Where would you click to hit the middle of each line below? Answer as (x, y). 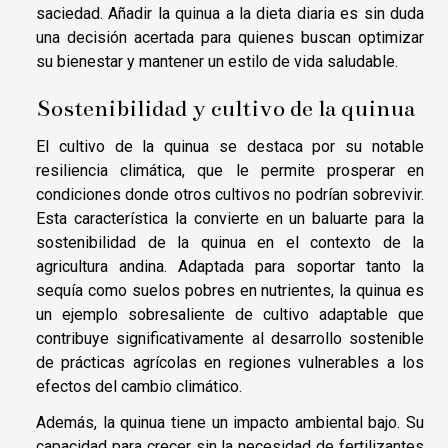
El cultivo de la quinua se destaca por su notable (230, 147)
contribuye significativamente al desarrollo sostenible (230, 339)
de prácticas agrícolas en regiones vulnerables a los (230, 363)
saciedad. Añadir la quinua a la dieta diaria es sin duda (230, 14)
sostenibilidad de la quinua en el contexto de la (230, 243)
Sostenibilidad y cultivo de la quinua (225, 108)
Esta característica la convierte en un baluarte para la (230, 219)
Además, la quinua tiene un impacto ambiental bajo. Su (230, 423)
